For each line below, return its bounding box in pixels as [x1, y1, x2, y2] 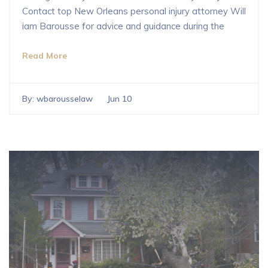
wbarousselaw [36, 93, 93, 104]
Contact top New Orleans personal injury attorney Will [22, 5, 246, 17]
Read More [22, 50, 67, 61]
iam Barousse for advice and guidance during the [22, 20, 224, 32]
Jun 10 [107, 93, 132, 104]
